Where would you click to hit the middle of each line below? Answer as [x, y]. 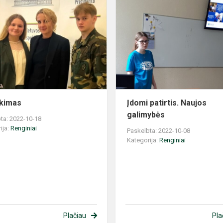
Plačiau [74, 216]
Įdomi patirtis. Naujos [167, 103]
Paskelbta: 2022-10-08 [159, 131]
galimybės [146, 115]
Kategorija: [143, 140]
